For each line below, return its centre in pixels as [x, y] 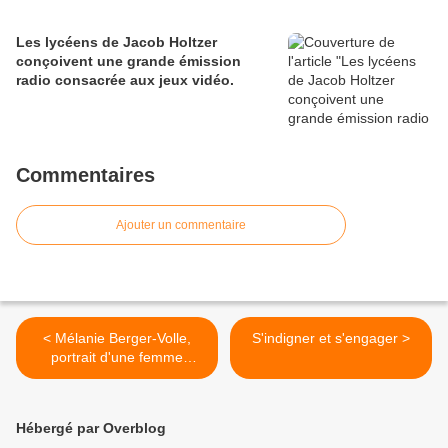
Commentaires [85, 174]
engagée [117, 375]
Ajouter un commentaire [181, 224]
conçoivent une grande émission [128, 60]
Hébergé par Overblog [91, 427]
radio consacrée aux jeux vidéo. [125, 79]
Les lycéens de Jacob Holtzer [116, 41]
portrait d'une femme [117, 356]
